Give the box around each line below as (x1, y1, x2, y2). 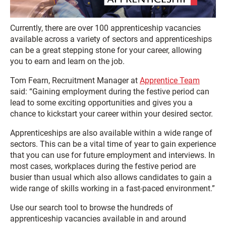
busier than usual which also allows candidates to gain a (10, 172, 212, 182)
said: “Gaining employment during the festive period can (10, 86, 209, 96)
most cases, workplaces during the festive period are (10, 161, 196, 171)
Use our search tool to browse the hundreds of (10, 202, 173, 212)
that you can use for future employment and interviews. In (10, 150, 215, 160)
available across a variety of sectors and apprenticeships (10, 34, 212, 44)
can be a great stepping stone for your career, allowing (10, 45, 202, 55)
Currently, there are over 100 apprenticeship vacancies (10, 23, 201, 33)
